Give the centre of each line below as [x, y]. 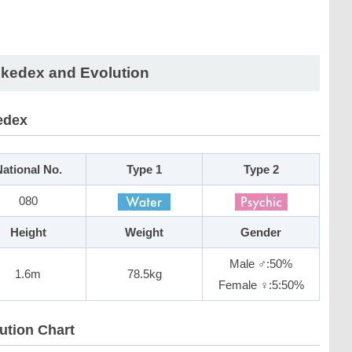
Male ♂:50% [261, 264]
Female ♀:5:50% [261, 285]
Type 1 [144, 169]
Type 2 [261, 169]
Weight [144, 232]
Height [28, 232]
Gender [261, 232]
